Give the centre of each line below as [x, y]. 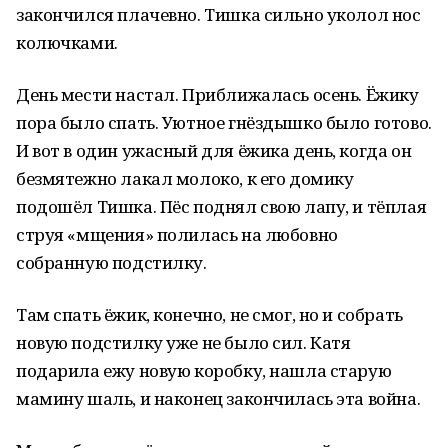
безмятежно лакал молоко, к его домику [185, 178]
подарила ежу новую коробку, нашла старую [204, 370]
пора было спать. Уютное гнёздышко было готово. [224, 122]
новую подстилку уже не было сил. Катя [183, 342]
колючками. [67, 42]
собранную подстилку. [111, 262]
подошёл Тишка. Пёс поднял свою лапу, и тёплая [221, 206]
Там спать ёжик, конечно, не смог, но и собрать [209, 314]
